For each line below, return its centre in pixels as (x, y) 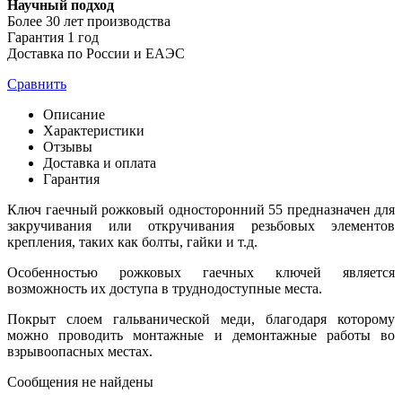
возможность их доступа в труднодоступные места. (165, 288)
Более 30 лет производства (89, 21)
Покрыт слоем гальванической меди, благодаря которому (201, 319)
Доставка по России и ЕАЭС (96, 53)
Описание (74, 114)
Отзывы (68, 146)
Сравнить (37, 83)
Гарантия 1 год (53, 37)
